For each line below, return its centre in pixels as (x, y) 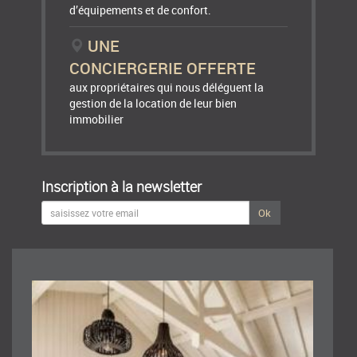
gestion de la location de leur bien (153, 104)
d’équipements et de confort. (142, 10)
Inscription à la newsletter (122, 187)
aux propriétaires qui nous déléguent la (167, 88)
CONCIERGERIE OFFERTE (163, 69)
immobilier (97, 120)
